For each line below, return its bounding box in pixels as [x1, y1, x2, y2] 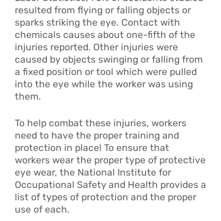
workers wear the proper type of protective [15, 154, 206, 166]
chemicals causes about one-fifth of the [15, 29, 195, 40]
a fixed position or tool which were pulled [15, 66, 197, 77]
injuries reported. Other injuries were [15, 41, 178, 53]
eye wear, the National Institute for [15, 166, 171, 178]
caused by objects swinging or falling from [15, 53, 203, 65]
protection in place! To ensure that [15, 142, 169, 153]
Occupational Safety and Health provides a [15, 179, 206, 190]
